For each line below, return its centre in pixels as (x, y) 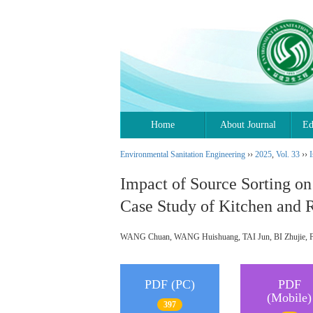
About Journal (248, 125)
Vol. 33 (288, 154)
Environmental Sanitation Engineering (183, 154)
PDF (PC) (169, 284)
